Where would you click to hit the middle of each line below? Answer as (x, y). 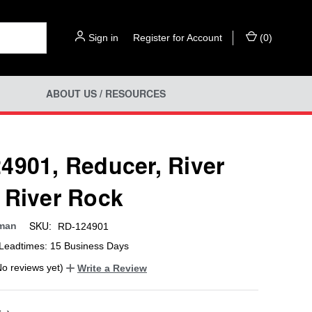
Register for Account (178, 38)
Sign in (103, 38)
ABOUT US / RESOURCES (106, 94)
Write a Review (112, 268)
